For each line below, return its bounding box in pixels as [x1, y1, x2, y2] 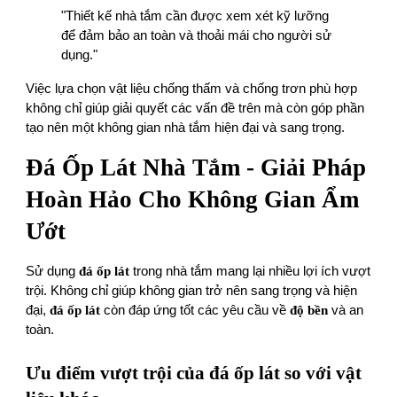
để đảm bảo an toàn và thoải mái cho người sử [61, 28, 332, 43]
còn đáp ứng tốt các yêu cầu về [100, 303, 291, 318]
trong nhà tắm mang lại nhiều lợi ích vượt [129, 264, 371, 279]
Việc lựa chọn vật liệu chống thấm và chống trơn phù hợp [26, 82, 358, 97]
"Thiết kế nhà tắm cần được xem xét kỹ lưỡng [61, 9, 330, 24]
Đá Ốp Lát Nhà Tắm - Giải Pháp [26, 154, 367, 182]
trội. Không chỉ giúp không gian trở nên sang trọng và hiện [26, 284, 358, 299]
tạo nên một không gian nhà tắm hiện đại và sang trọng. [26, 121, 346, 136]
